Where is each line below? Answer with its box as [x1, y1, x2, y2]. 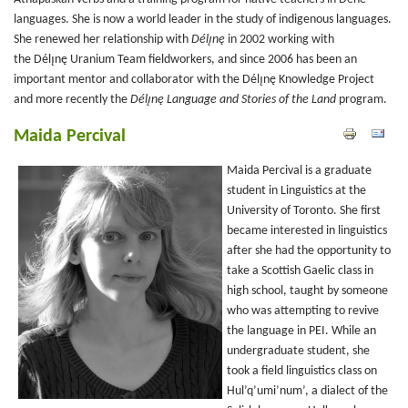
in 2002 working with [228, 33, 334, 46]
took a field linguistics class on [227, 364, 377, 378]
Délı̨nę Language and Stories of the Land [130, 93, 336, 107]
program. [336, 93, 387, 107]
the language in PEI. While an [227, 324, 376, 338]
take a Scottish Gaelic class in [227, 264, 373, 278]
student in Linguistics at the [227, 184, 366, 198]
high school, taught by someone [227, 284, 388, 298]
